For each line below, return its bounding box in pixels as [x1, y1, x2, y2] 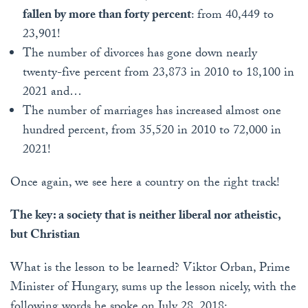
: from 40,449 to [190, 5, 274, 27]
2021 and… [22, 82, 82, 104]
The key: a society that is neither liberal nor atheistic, [10, 206, 280, 228]
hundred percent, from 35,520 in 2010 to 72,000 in [22, 121, 281, 143]
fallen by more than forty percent [22, 5, 191, 27]
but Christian [10, 225, 80, 247]
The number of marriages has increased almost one [22, 102, 281, 124]
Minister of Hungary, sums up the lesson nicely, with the [10, 278, 296, 300]
